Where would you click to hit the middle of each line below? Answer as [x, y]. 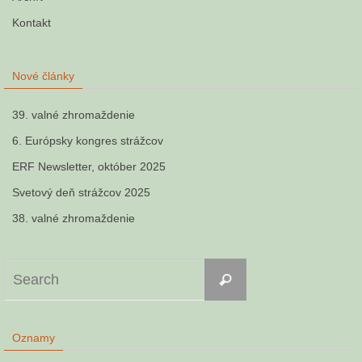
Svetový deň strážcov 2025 [81, 192]
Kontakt [32, 23]
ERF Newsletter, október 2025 [89, 166]
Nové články [43, 76]
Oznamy [34, 338]
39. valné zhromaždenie [74, 115]
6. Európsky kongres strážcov [88, 141]
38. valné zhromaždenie [74, 218]
